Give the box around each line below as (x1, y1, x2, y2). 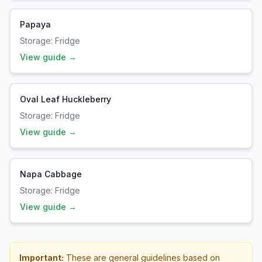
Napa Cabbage (20, 169, 82, 179)
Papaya (20, 19, 51, 29)
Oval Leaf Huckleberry (20, 94, 111, 104)
